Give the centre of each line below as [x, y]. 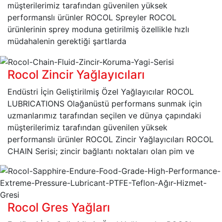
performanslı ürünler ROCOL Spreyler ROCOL [92, 18]
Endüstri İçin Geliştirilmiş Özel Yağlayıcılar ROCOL [101, 91]
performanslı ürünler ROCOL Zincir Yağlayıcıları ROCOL [111, 139]
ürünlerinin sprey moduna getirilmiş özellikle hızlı [98, 29]
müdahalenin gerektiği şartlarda [67, 41]
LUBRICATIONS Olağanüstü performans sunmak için [105, 103]
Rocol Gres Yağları [59, 207]
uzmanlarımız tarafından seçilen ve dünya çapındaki [104, 115]
